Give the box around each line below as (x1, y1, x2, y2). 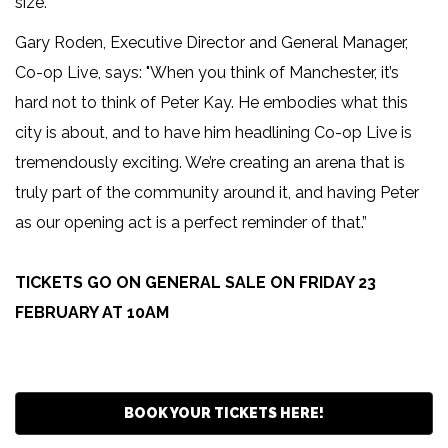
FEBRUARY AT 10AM (15, 303, 169, 323)
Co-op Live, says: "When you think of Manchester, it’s (15, 63, 399, 83)
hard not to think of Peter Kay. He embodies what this (15, 93, 408, 113)
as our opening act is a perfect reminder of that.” (15, 213, 367, 233)
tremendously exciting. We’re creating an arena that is (15, 153, 405, 173)
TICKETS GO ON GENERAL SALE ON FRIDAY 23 (15, 273, 376, 293)
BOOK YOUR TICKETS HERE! (124, 405, 324, 422)
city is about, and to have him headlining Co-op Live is (15, 123, 412, 143)
